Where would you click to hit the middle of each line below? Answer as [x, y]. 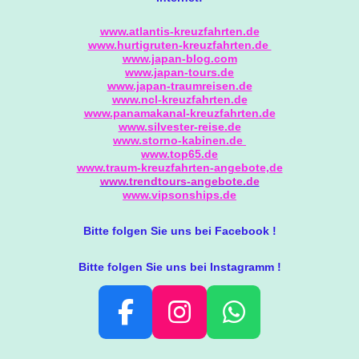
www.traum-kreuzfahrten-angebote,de [179, 167]
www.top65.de [179, 153]
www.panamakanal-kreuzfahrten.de [179, 113]
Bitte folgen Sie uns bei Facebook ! [179, 230]
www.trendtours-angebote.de [179, 181]
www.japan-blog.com [179, 58]
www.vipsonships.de [179, 194]
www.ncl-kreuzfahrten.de [179, 99]
